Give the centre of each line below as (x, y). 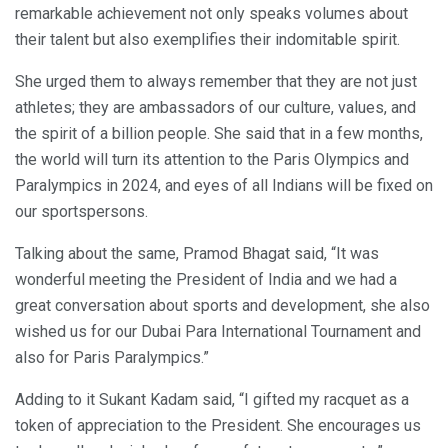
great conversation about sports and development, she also (222, 305)
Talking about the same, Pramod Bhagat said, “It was (197, 253)
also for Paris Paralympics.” (112, 357)
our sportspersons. (81, 211)
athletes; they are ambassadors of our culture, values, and (215, 107)
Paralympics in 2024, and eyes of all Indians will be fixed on (224, 185)
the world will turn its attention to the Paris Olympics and (212, 159)
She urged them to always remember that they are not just (216, 81)
